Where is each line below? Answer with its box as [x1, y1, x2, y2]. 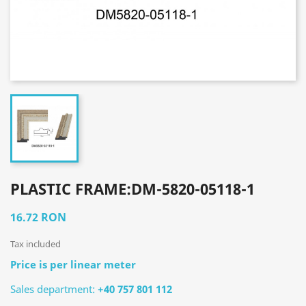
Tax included [10, 238, 61, 250]
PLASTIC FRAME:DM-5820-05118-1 [10, 178, 255, 199]
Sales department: [10, 282, 98, 296]
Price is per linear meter [10, 258, 136, 271]
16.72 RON [10, 210, 66, 225]
